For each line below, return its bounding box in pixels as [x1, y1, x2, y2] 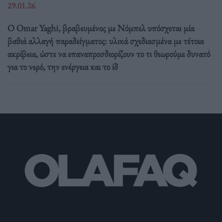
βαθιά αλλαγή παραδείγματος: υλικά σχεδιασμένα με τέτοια [7, 34, 204, 47]
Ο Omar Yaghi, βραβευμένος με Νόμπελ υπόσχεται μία [7, 21, 194, 34]
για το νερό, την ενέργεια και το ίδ [7, 60, 118, 73]
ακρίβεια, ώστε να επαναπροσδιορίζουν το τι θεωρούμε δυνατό [7, 47, 210, 60]
